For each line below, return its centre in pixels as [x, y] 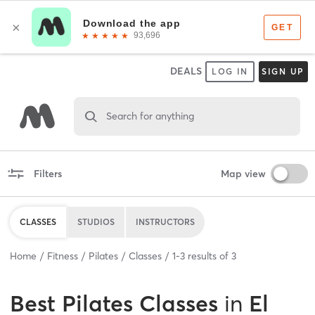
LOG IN [230, 71]
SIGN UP [283, 71]
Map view [243, 173]
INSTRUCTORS [165, 221]
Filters [47, 173]
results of [208, 256]
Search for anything [150, 116]
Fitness [63, 256]
